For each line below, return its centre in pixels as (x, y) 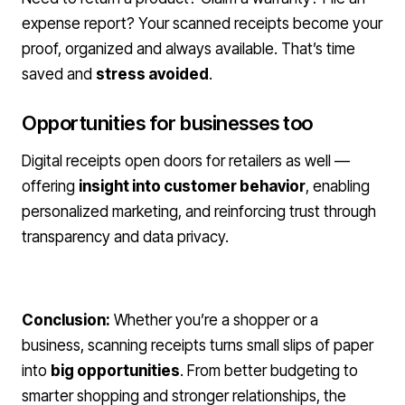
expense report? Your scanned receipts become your (202, 24)
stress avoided (152, 74)
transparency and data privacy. (125, 237)
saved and (59, 74)
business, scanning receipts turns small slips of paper (198, 345)
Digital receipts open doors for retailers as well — (186, 161)
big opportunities (115, 371)
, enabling (338, 186)
